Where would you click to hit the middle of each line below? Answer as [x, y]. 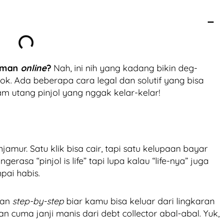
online [34, 68]
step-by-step [38, 201]
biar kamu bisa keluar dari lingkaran [139, 201]
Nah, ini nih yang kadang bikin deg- [124, 68]
